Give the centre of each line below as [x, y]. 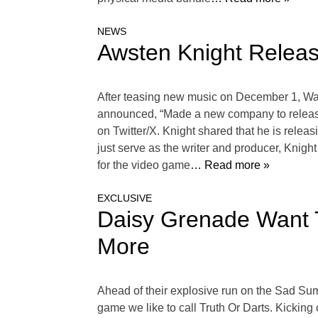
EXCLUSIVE [125, 198]
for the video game [144, 165]
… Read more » [230, 165]
